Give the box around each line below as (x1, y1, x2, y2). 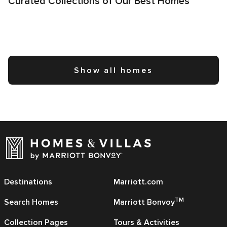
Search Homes (4, 197, 58, 208)
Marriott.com (113, 177, 163, 187)
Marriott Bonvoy (113, 197, 175, 208)
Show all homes (74, 65, 153, 76)
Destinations (4, 177, 52, 187)
